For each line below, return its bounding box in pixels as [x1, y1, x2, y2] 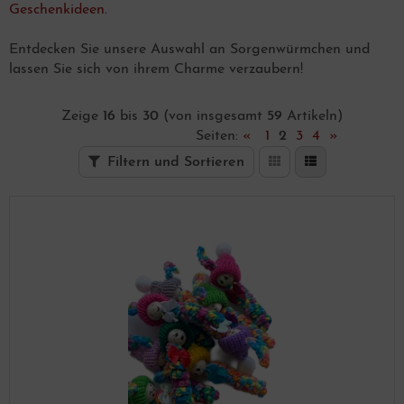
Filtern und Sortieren [106, 155, 244, 170]
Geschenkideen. [9, 3, 107, 17]
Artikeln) [282, 109, 343, 124]
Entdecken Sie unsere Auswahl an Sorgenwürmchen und [9, 42, 370, 57]
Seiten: [196, 129, 243, 143]
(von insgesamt [159, 109, 267, 124]
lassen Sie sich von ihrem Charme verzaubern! [9, 62, 303, 77]
